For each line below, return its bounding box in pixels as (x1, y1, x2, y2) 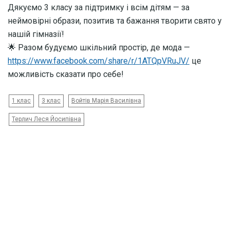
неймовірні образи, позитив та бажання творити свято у (8, 15, 222, 26)
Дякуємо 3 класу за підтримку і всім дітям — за (8, 2, 189, 12)
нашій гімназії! (8, 29, 64, 39)
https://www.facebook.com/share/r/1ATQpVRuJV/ (8, 55, 189, 66)
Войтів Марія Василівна (71, 97, 141, 105)
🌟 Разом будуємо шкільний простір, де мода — (8, 42, 190, 52)
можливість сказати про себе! (8, 69, 124, 79)
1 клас (12, 97, 31, 105)
